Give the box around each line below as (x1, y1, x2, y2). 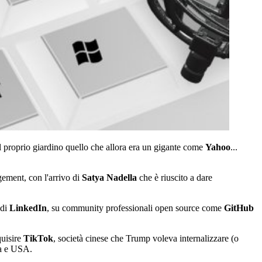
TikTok (23, 233, 53, 243)
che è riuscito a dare (137, 172, 212, 182)
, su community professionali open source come (47, 202, 224, 213)
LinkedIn (9, 202, 47, 213)
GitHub (224, 202, 254, 213)
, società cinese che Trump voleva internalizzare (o (53, 233, 239, 243)
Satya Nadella (82, 172, 137, 182)
